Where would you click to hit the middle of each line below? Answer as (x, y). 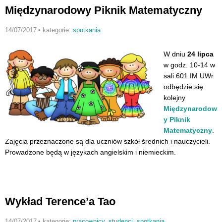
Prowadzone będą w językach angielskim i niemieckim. (90, 152)
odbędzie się (183, 86)
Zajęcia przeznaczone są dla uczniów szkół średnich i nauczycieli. (108, 141)
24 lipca (200, 54)
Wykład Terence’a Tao (60, 202)
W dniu (175, 54)
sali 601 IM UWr (189, 76)
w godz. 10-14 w (189, 65)
